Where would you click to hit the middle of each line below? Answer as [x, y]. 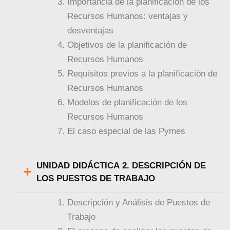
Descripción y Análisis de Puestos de [139, 202]
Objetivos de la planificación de [127, 45]
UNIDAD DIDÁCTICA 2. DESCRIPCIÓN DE [121, 165]
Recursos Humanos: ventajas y [128, 16]
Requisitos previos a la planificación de [142, 73]
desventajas [91, 30]
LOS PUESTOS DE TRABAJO [96, 178]
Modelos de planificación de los [128, 102]
